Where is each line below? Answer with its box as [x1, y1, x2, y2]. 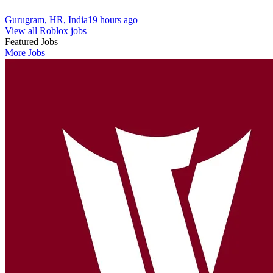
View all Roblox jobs [5, 25, 87, 36]
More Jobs [5, 47, 45, 58]
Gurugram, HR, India [5, 14, 88, 25]
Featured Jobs [5, 36, 58, 47]
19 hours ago [88, 14, 138, 25]
